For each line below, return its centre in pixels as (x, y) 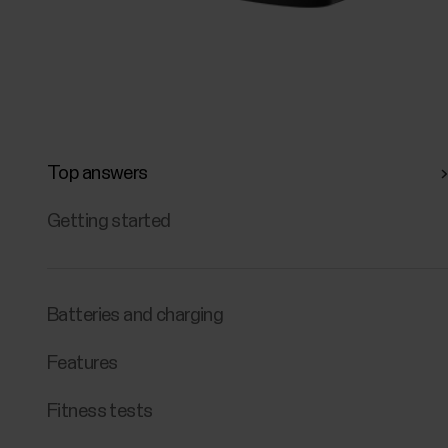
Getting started (109, 222)
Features (82, 363)
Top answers (97, 173)
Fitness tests (100, 412)
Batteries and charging (135, 315)
